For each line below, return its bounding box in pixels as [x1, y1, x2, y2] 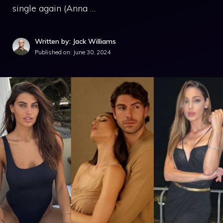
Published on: [35, 48, 73, 56]
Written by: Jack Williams [35, 37, 116, 46]
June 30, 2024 [73, 48, 111, 56]
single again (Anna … [12, 2, 96, 14]
